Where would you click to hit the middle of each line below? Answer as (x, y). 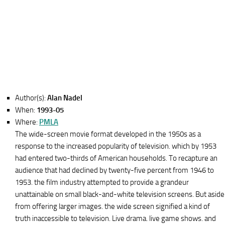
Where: (27, 122)
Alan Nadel (65, 98)
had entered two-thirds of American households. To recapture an (116, 158)
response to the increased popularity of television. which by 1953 (116, 146)
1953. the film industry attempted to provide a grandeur (102, 182)
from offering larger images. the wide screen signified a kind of (113, 206)
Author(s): (31, 98)
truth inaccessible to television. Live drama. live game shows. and (116, 218)
